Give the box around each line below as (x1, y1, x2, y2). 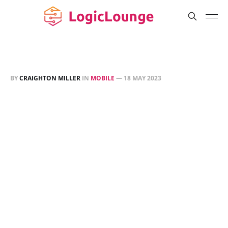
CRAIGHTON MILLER (19, 74, 80, 82)
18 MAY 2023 (124, 74, 161, 82)
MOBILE (91, 74, 115, 82)
